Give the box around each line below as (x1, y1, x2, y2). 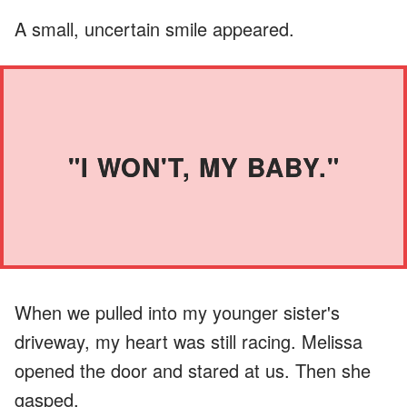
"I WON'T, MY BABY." (67, 147, 340, 185)
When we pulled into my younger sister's (15, 298, 340, 325)
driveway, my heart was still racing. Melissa (15, 327, 362, 354)
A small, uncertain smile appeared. (15, 15, 294, 42)
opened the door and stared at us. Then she (15, 356, 371, 383)
